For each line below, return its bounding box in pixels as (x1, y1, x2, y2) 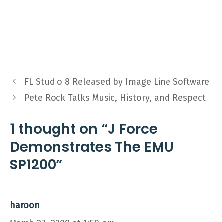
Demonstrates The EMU (10, 137, 174, 157)
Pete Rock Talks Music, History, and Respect (24, 92, 206, 103)
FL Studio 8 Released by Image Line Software (24, 76, 209, 87)
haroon (10, 200, 40, 211)
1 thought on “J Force (10, 119, 158, 139)
